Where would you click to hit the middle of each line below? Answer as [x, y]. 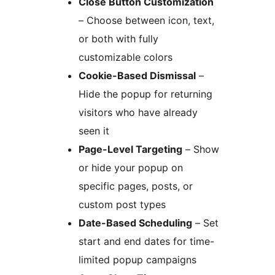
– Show [201, 149]
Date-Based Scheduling [135, 223]
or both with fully [118, 39]
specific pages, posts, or [136, 186]
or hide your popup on [131, 168]
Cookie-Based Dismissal [137, 76]
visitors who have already [138, 113]
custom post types [122, 205]
